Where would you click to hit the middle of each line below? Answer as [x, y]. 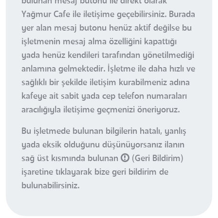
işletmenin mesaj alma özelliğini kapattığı [99, 42]
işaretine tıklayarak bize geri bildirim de [95, 172]
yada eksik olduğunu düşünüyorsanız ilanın [103, 145]
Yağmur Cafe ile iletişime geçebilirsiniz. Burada [108, 14]
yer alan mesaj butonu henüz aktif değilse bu [107, 28]
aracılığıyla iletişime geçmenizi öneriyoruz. [100, 110]
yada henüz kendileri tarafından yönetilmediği [108, 55]
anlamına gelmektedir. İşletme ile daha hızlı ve [108, 69]
